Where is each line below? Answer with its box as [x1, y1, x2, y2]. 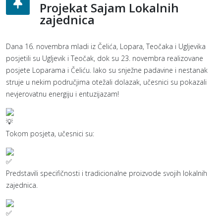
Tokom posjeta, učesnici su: [6, 129, 94, 138]
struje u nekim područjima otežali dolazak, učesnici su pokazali [6, 77, 207, 87]
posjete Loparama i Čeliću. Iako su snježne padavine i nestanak [6, 65, 208, 75]
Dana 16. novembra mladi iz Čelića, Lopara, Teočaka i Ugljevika [6, 42, 206, 51]
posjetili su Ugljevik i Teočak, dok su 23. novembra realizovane [6, 54, 203, 63]
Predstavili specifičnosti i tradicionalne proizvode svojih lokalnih [6, 168, 207, 178]
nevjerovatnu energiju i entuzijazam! [6, 89, 119, 99]
